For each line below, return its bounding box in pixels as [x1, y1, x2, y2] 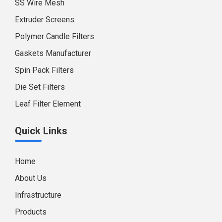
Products [15, 207, 47, 217]
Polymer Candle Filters [15, 31, 94, 41]
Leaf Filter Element [15, 99, 81, 109]
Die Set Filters [15, 82, 65, 92]
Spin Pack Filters [15, 65, 74, 75]
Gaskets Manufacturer [15, 48, 91, 58]
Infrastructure [15, 190, 61, 200]
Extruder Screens [15, 14, 74, 24]
